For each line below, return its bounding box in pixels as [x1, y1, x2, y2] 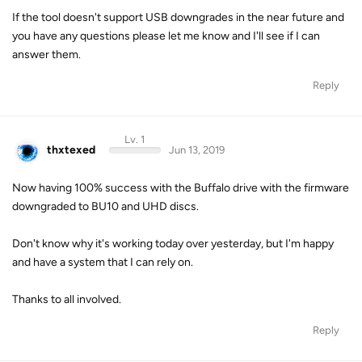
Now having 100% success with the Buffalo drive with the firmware [12, 180, 349, 195]
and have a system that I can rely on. [12, 255, 193, 269]
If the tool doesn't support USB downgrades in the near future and [12, 11, 344, 24]
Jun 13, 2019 [168, 144, 225, 156]
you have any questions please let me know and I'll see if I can [12, 29, 320, 43]
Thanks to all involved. [12, 292, 121, 306]
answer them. [12, 48, 81, 61]
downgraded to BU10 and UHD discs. [12, 199, 199, 213]
